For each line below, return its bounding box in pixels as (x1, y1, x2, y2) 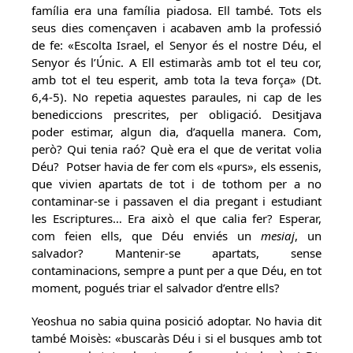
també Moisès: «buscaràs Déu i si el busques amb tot (32, 330, 321, 346)
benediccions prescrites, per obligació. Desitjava (32, 106, 321, 122)
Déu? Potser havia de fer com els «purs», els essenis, (32, 158, 321, 174)
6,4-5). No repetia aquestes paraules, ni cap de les (32, 89, 321, 105)
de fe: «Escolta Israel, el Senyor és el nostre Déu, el (32, 37, 321, 53)
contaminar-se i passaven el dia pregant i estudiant (32, 193, 321, 209)
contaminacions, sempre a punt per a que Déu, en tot (32, 262, 321, 278)
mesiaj (261, 228, 295, 243)
